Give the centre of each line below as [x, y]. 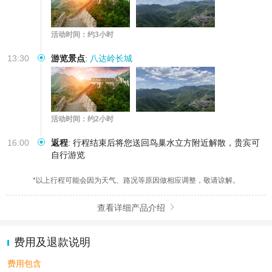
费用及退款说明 [52, 243]
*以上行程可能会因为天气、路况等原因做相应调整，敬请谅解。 [136, 180]
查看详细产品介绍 [131, 207]
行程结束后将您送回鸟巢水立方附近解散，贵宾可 [166, 142]
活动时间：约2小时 [82, 119]
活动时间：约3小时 [82, 34]
